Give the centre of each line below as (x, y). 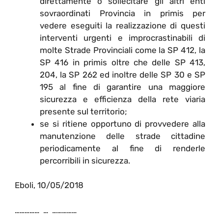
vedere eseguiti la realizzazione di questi (123, 25)
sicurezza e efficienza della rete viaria (123, 99)
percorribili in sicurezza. (85, 160)
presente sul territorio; (83, 111)
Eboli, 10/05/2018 (49, 185)
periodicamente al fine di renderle (123, 148)
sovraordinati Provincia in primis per (123, 13)
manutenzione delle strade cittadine (123, 136)
